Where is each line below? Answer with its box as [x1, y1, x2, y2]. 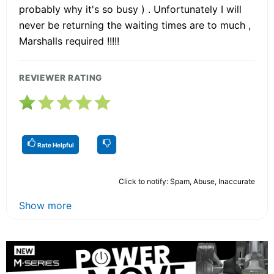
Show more [19, 199, 72, 212]
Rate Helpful [36, 141, 74, 149]
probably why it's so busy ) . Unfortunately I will [19, 2, 242, 15]
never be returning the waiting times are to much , [19, 18, 251, 31]
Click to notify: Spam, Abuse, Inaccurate [119, 176, 255, 186]
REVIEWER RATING [19, 72, 103, 83]
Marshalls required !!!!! [19, 34, 119, 47]
